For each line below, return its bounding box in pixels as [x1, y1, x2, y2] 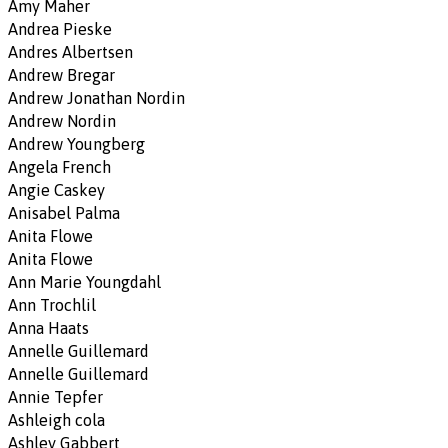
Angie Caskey [8, 180, 105, 199]
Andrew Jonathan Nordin [8, 88, 185, 107]
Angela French [8, 157, 111, 176]
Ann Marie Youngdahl [8, 272, 161, 291]
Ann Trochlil [8, 295, 96, 314]
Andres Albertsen [8, 42, 133, 61]
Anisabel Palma [8, 203, 120, 222]
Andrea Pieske [8, 19, 112, 38]
